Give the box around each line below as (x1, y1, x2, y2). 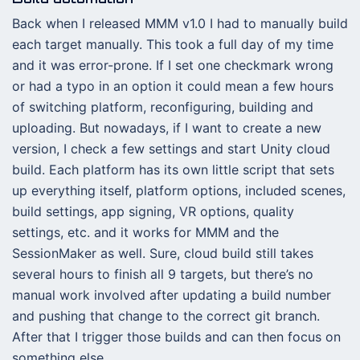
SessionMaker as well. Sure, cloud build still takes (12, 245, 313, 261)
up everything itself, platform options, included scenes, (12, 182, 346, 198)
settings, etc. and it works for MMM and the (12, 224, 279, 240)
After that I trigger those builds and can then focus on (12, 329, 341, 345)
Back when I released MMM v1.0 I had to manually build (12, 15, 348, 31)
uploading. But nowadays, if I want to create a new (12, 120, 321, 136)
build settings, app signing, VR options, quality (12, 203, 294, 219)
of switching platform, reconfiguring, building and (12, 99, 313, 115)
